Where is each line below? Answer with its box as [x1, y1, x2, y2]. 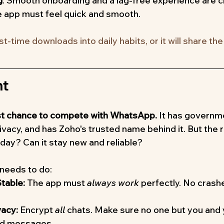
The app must [25, 177, 87, 189]
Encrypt [18, 204, 55, 216]
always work [87, 177, 139, 189]
